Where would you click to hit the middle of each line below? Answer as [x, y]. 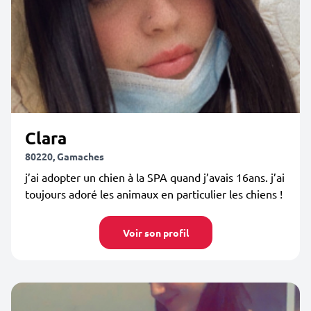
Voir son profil [155, 233]
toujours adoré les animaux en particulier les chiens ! [154, 194]
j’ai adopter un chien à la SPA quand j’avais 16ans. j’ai [155, 177]
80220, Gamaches [65, 156]
